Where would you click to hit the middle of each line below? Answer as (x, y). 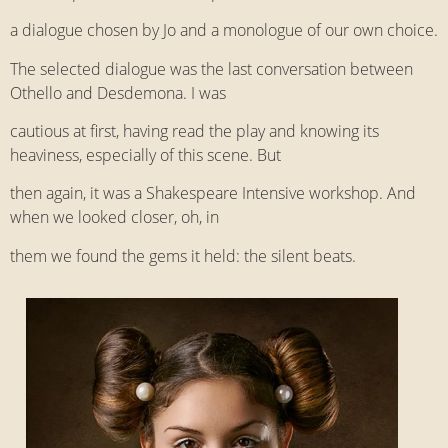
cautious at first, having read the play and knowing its (194, 130)
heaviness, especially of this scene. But (145, 154)
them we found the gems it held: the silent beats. (183, 255)
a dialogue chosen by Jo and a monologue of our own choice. (224, 30)
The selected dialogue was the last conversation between (211, 68)
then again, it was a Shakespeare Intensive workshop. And (213, 193)
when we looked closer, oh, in (114, 217)
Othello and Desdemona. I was (118, 92)
